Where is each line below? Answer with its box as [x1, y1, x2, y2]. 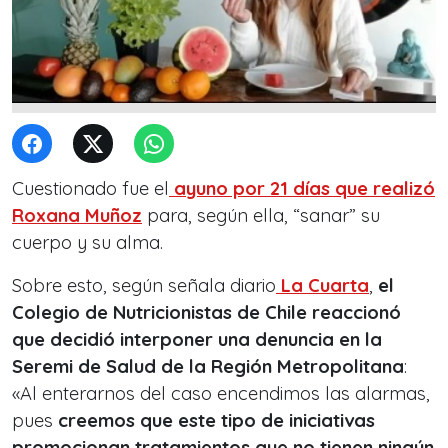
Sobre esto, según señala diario [12, 274, 276, 297]
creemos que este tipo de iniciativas [58, 409, 375, 432]
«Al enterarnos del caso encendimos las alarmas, [12, 382, 430, 405]
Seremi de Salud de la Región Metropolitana [12, 355, 404, 378]
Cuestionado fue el [12, 177, 169, 200]
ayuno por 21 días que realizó [169, 177, 435, 200]
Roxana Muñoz [12, 204, 142, 227]
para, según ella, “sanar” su [142, 204, 380, 227]
